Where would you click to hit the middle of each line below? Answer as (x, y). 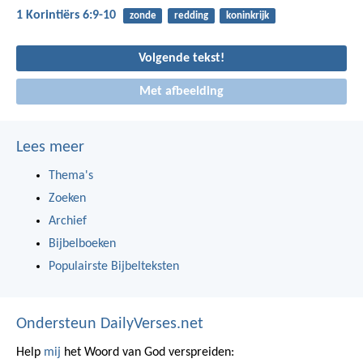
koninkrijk (247, 16)
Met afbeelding (181, 92)
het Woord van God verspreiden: (147, 353)
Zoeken (67, 199)
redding (191, 16)
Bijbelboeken (82, 244)
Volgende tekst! (181, 58)
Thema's (71, 176)
